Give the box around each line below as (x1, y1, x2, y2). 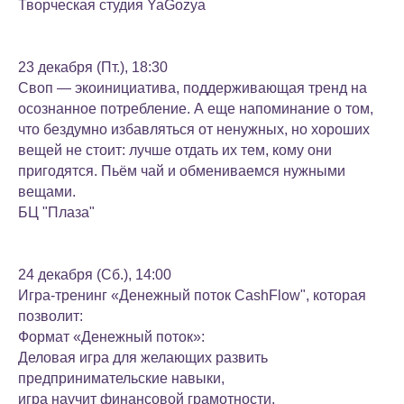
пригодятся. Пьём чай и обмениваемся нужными (18, 163, 345, 179)
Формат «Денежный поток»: (18, 329, 205, 344)
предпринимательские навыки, (18, 371, 225, 386)
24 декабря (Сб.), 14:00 (18, 267, 171, 282)
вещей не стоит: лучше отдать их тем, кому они (18, 142, 332, 158)
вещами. (18, 184, 76, 199)
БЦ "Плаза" (18, 205, 95, 220)
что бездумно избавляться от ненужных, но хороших (18, 122, 370, 137)
